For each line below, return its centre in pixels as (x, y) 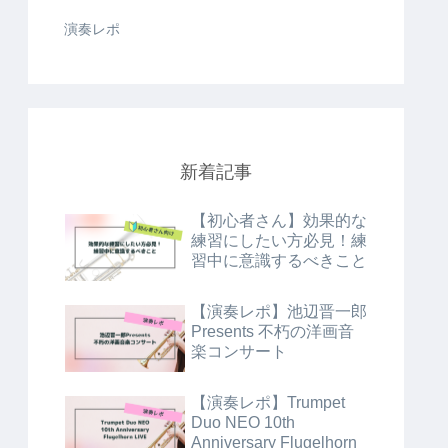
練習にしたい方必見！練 (279, 240)
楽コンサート (239, 351)
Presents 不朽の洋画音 (272, 331)
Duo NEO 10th (243, 422)
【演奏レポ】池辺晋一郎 (279, 311)
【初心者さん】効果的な (279, 220)
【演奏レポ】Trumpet (268, 402)
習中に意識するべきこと (279, 260)
